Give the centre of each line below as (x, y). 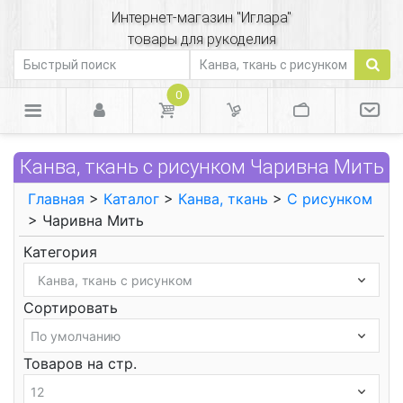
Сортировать (71, 308)
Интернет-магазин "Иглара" (201, 18)
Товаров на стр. (80, 363)
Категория (60, 252)
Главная (56, 199)
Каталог (131, 199)
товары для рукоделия (201, 39)
